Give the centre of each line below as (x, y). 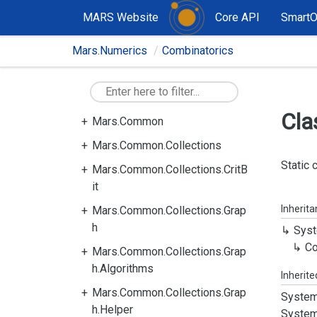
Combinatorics (198, 51)
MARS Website (121, 17)
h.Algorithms (123, 269)
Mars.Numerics (110, 51)
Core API (237, 17)
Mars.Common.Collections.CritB (170, 169)
